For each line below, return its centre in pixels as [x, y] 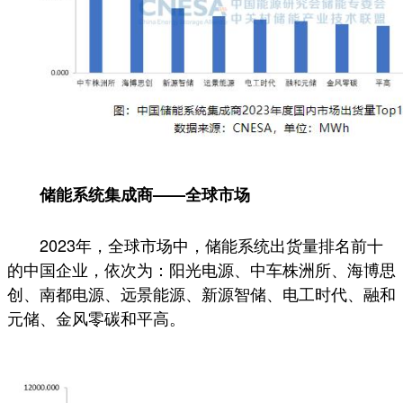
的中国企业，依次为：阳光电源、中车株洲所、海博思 [201, 269]
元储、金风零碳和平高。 [96, 317]
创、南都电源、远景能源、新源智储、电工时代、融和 [201, 293]
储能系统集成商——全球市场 [145, 194]
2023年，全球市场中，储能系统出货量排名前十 [211, 244]
